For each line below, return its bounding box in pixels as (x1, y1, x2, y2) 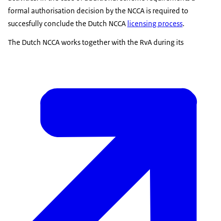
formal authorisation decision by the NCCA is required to (8, 5, 188, 15)
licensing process (127, 18, 183, 28)
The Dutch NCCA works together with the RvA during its (8, 37, 184, 47)
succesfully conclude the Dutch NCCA (8, 18, 127, 28)
